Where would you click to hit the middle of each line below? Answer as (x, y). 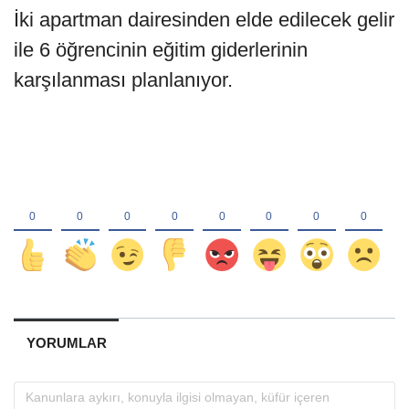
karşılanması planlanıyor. (123, 80)
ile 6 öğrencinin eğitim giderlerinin (161, 50)
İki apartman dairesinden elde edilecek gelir (204, 20)
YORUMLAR (66, 342)
